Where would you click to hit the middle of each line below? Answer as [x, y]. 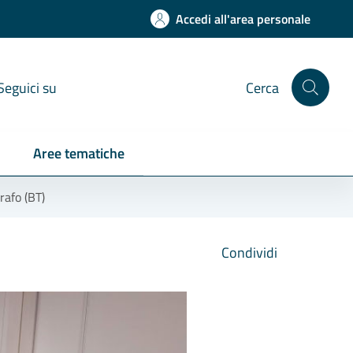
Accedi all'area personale [243, 19]
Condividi [248, 253]
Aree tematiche [79, 153]
